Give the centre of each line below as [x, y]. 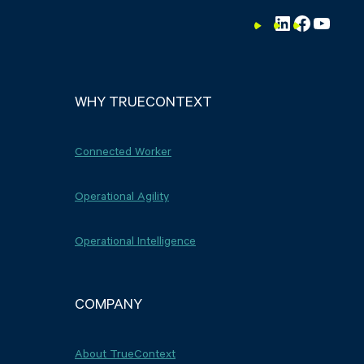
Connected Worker [123, 150]
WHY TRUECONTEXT [143, 100]
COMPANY [108, 303]
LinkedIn [305, 23]
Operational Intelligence [135, 240]
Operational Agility [122, 195]
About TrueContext [125, 353]
